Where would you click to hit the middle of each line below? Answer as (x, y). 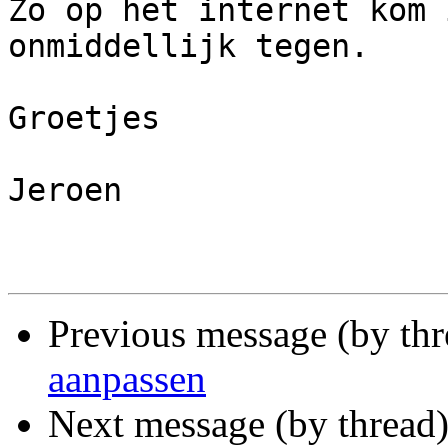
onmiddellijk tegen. (188, 46)
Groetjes (84, 118)
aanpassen (127, 379)
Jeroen (65, 190)
